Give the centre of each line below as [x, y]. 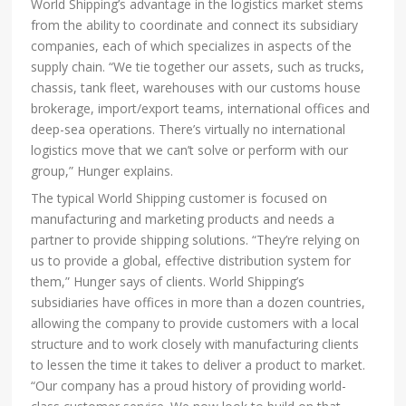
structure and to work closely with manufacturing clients [195, 344]
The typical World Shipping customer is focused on [179, 198]
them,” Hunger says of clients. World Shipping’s [168, 282]
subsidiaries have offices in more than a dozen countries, [198, 303]
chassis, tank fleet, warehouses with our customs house [196, 88]
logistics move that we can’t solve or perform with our [190, 150]
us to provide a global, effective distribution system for [191, 261]
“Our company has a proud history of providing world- [189, 386]
